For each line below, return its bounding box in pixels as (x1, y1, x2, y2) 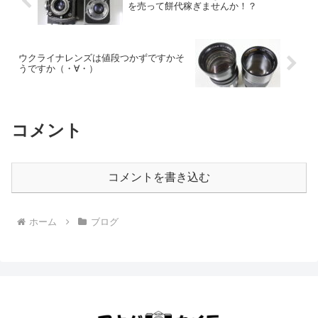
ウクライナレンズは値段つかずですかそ (18, 53, 185, 64)
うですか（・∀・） (18, 63, 98, 75)
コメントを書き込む (108, 171, 210, 184)
